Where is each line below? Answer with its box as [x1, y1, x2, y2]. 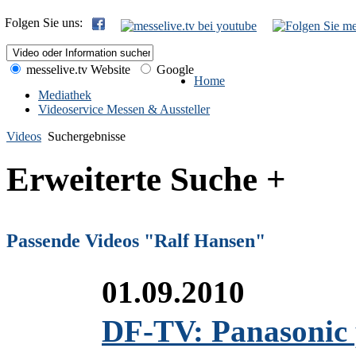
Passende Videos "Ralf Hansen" [6, 230, 265, 251]
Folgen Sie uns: [5, 16, 89, 29]
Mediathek [38, 88, 91, 102]
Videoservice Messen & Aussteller [38, 103, 210, 116]
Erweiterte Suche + [6, 160, 286, 198]
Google [153, 63, 194, 76]
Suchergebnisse [48, 130, 126, 143]
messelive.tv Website [23, 63, 130, 76]
